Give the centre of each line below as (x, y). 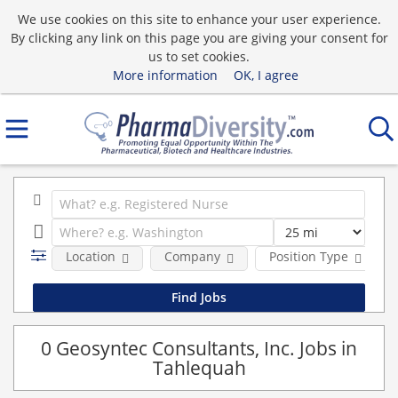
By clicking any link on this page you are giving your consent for (199, 37)
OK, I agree (266, 75)
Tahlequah (199, 367)
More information (165, 75)
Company (192, 256)
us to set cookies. (199, 56)
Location (90, 256)
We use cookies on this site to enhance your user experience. (199, 19)
